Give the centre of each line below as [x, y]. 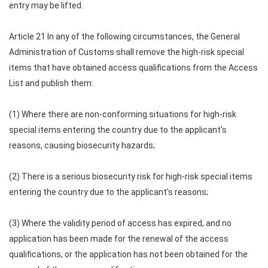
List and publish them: [51, 83]
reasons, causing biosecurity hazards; [82, 145]
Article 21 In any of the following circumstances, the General [124, 36]
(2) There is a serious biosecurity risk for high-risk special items [131, 176]
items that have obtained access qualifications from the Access [133, 68]
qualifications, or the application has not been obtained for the [128, 254]
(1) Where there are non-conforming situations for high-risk [123, 114]
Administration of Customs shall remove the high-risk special [127, 52]
